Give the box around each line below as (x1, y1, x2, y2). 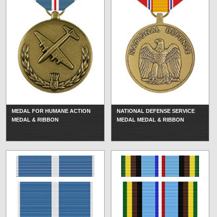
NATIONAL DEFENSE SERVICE (116, 108, 195, 114)
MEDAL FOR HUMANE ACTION (12, 108, 91, 114)
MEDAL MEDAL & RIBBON (116, 116, 184, 123)
